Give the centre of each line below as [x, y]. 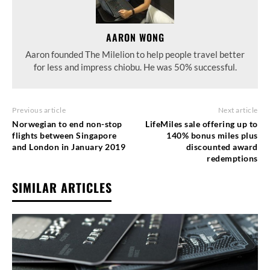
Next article [238, 110]
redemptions [232, 158]
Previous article [39, 110]
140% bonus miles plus [212, 135]
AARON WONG [135, 37]
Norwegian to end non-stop [67, 124]
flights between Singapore [64, 135]
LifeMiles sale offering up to [202, 124]
